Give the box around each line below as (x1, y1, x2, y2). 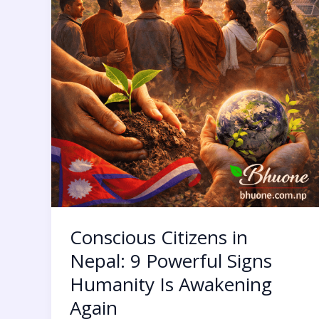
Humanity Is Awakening (69, 271, 272, 297)
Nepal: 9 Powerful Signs (69, 247, 272, 273)
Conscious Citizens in (69, 224, 248, 250)
